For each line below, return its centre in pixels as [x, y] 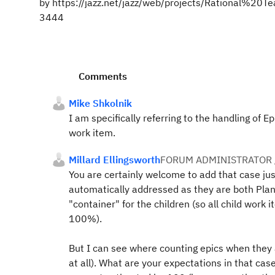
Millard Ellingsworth [114, 160]
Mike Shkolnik [100, 103]
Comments [103, 76]
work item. [92, 133]
